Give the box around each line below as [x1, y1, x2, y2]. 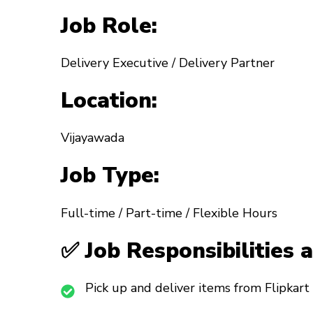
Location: [61, 86, 157, 116]
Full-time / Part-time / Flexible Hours [61, 204, 277, 221]
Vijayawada [61, 129, 124, 147]
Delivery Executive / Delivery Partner [61, 54, 275, 72]
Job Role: [61, 10, 157, 41]
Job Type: [61, 161, 159, 191]
